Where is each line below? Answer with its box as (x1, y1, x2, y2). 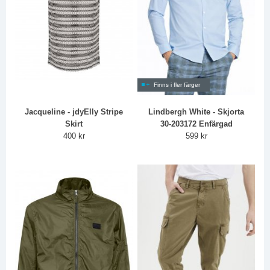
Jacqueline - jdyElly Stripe (25, 107, 124, 117)
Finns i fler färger (154, 81, 201, 89)
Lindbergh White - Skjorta (148, 107, 245, 117)
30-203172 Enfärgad (160, 119, 233, 129)
